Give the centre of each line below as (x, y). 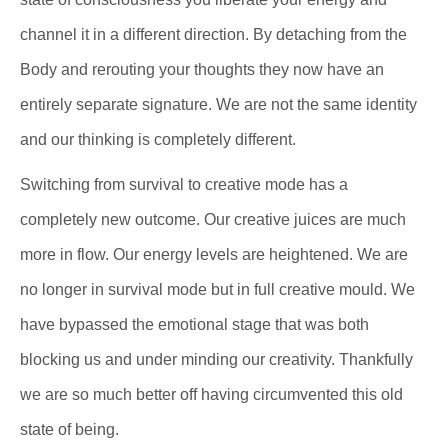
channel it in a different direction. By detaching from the (213, 35)
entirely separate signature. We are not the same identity (218, 105)
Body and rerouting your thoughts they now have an (202, 70)
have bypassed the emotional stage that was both (194, 325)
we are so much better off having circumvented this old (211, 395)
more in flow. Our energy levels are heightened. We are (214, 255)
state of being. (69, 430)
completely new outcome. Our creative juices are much (213, 220)
